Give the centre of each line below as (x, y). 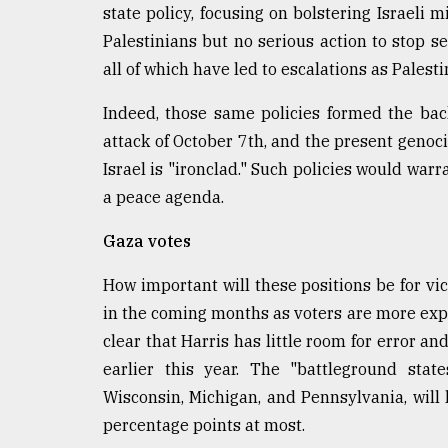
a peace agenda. (163, 196)
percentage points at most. (204, 424)
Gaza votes (147, 240)
